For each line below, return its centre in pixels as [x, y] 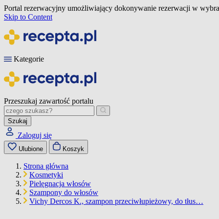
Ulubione [31, 149]
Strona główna [46, 166]
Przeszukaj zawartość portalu [49, 101]
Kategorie [29, 59]
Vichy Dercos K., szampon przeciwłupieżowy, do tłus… [116, 201]
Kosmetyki [46, 175]
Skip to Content [28, 17]
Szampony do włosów [64, 192]
